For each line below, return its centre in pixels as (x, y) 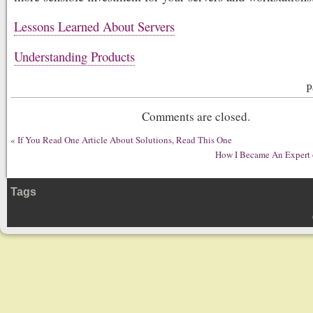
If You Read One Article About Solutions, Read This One (125, 140)
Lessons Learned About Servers (94, 26)
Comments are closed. (196, 116)
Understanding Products (74, 56)
